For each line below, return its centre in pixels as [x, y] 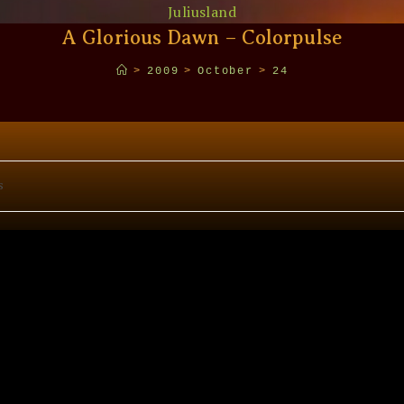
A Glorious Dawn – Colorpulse [202, 37]
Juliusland [202, 12]
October [225, 71]
